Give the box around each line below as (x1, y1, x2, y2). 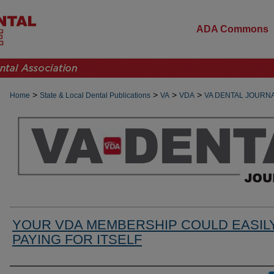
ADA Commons (196, 24, 268, 34)
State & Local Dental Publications (40, 91, 150, 100)
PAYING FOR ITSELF (12, 232, 142, 247)
